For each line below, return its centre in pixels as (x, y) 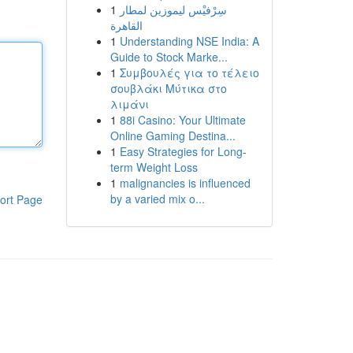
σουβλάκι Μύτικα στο (168, 88)
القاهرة (126, 25)
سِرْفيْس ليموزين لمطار (173, 9)
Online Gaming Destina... (173, 136)
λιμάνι (129, 104)
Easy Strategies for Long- (183, 151)
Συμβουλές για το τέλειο (189, 72)
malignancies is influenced (185, 183)
